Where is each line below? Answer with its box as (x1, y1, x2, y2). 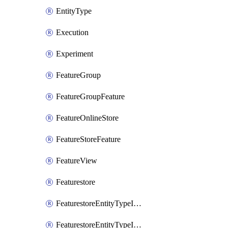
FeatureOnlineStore (56, 113, 119, 122)
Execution (56, 28, 89, 37)
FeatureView (56, 156, 97, 165)
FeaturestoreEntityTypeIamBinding (133, 199, 141, 208)
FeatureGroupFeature (56, 92, 125, 101)
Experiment (56, 49, 93, 58)
